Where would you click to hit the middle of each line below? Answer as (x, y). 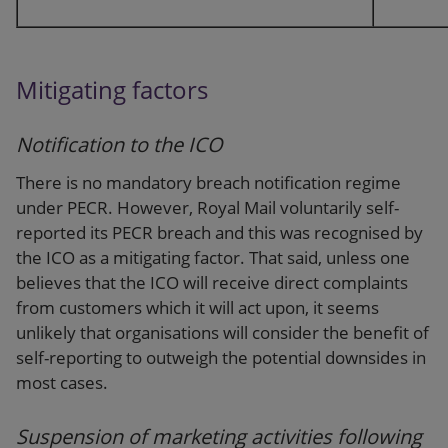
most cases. (62, 382)
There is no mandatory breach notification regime (208, 182)
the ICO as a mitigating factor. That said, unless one (213, 257)
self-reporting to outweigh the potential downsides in (221, 357)
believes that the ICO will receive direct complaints (212, 282)
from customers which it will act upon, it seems (197, 307)
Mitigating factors (112, 90)
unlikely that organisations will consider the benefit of (222, 332)
